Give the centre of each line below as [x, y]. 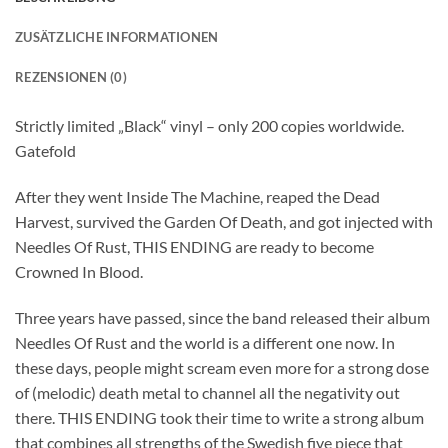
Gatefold [45, 151]
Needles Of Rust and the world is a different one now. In [205, 342]
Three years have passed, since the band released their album [222, 317]
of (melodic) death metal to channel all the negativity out [207, 392]
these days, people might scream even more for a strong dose [222, 367]
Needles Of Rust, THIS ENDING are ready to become [194, 247]
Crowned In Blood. [79, 272]
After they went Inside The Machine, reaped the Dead [197, 197]
